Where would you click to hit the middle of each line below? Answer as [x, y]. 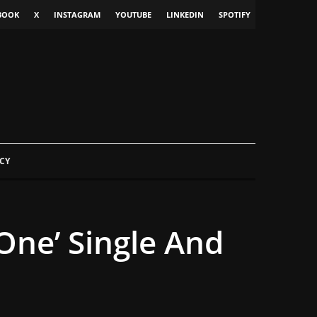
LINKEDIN [185, 15]
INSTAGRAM [77, 15]
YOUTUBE [133, 15]
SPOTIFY [235, 15]
